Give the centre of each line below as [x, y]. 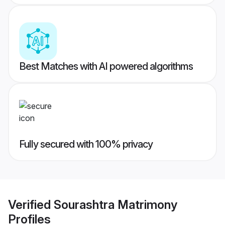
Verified [31, 204]
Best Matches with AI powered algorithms [106, 67]
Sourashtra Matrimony [116, 204]
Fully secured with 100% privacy [86, 144]
